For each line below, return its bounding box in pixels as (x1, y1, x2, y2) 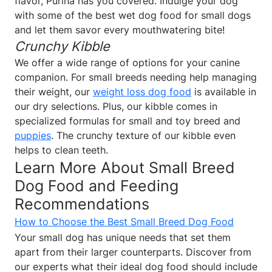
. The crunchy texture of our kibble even (51, 129, 236, 141)
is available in (191, 85, 256, 98)
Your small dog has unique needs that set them (15, 231, 231, 243)
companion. (15, 70, 71, 83)
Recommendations (15, 194, 149, 213)
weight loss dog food (93, 85, 191, 98)
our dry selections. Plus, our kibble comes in (15, 100, 217, 112)
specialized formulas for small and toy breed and (15, 114, 240, 127)
